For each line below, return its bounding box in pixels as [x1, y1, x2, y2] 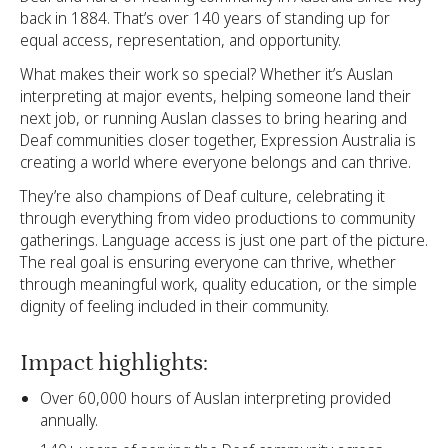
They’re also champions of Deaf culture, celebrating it [20, 184, 385, 207]
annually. [40, 408, 98, 431]
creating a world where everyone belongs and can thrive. [20, 150, 411, 173]
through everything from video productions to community [20, 206, 415, 229]
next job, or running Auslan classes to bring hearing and [20, 106, 407, 129]
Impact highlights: [20, 348, 208, 376]
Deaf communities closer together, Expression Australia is [20, 128, 416, 151]
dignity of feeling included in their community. [20, 294, 329, 317]
